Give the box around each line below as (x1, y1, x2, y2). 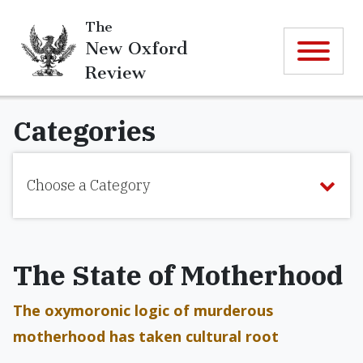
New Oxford (85, 37, 187, 58)
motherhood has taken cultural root (13, 327, 279, 346)
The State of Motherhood (13, 257, 343, 293)
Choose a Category (27, 176, 150, 194)
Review (85, 62, 146, 83)
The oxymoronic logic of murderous (13, 301, 273, 320)
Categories (13, 113, 156, 148)
